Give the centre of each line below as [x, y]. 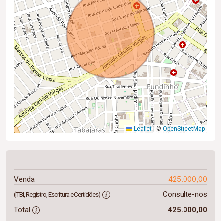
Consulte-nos [185, 194]
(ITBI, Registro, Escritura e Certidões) [57, 194]
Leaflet [142, 129]
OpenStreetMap [184, 129]
